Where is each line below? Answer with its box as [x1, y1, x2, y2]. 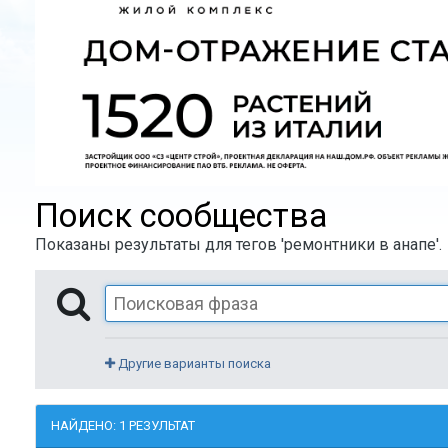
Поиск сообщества [35, 195, 327, 235]
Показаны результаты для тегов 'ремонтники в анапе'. [35, 234, 442, 254]
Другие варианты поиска [115, 355, 271, 371]
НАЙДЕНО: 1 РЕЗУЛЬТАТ [51, 417, 195, 433]
